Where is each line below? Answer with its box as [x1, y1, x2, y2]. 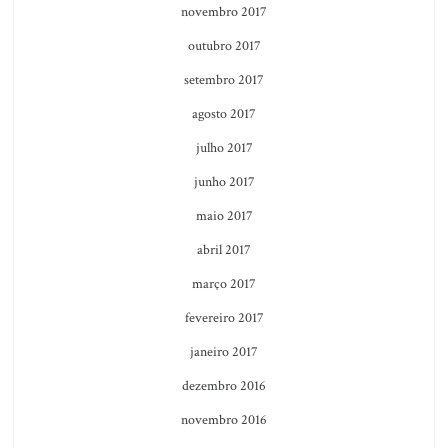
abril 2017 [197, 241, 251, 260]
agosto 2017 [192, 105, 256, 124]
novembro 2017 [181, 3, 267, 22]
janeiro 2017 [190, 343, 258, 362]
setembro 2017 [184, 71, 264, 90]
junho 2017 [193, 173, 255, 192]
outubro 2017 [187, 37, 261, 56]
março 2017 [192, 275, 256, 294]
